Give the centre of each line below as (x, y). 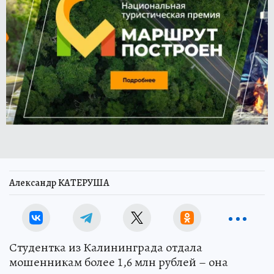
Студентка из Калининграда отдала (106, 247)
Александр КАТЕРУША (59, 183)
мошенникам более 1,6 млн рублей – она (119, 262)
